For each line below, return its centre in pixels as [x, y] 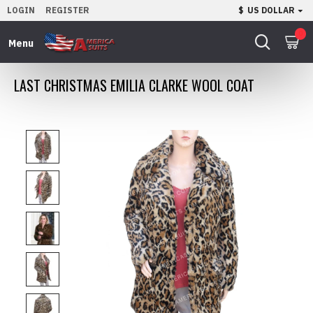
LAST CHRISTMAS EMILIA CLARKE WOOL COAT [134, 85]
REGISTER [67, 10]
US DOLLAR [271, 10]
